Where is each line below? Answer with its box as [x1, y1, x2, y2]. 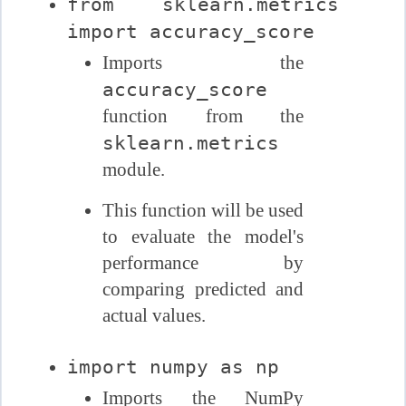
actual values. [101, 304, 206, 327]
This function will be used [101, 199, 304, 222]
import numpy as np [67, 355, 280, 379]
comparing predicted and [101, 278, 304, 301]
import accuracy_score [67, 20, 315, 43]
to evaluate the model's [101, 226, 304, 248]
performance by [101, 252, 304, 275]
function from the [101, 105, 304, 128]
